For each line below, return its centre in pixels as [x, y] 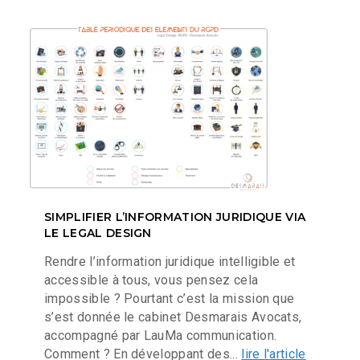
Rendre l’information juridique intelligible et [170, 261]
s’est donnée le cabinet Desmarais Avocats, [173, 317]
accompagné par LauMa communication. [161, 335]
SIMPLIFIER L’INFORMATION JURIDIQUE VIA [175, 217]
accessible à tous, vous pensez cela [151, 280]
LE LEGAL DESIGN [98, 233]
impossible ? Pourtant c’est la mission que [170, 298]
